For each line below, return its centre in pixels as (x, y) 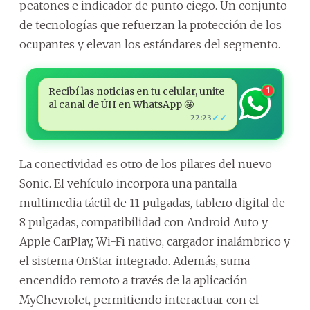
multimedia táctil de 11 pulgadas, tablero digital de (152, 202)
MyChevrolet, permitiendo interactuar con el (139, 299)
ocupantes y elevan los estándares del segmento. (150, 44)
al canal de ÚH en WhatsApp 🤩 (121, 104)
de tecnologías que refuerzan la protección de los (151, 25)
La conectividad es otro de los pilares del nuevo (146, 164)
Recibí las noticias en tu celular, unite (136, 91)
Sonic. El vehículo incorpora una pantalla (128, 183)
